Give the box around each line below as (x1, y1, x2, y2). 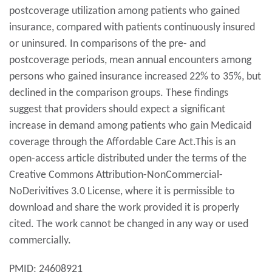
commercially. (9, 235, 71, 246)
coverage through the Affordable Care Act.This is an (9, 137, 236, 148)
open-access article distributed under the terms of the (9, 153, 246, 165)
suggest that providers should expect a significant (9, 104, 225, 115)
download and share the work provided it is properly (9, 202, 239, 214)
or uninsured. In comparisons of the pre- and (9, 38, 206, 50)
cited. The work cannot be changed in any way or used (9, 219, 248, 230)
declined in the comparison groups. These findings (9, 87, 228, 99)
